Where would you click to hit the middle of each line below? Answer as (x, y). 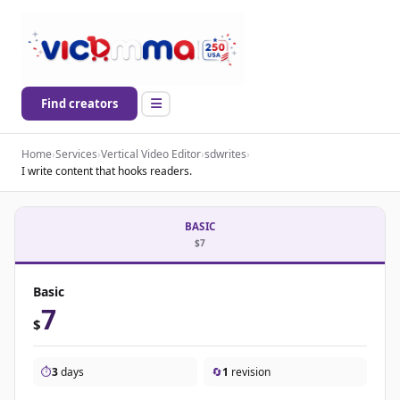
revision (249, 372)
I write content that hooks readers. (107, 171)
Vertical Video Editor (151, 154)
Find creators (79, 104)
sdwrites (225, 154)
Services (76, 154)
